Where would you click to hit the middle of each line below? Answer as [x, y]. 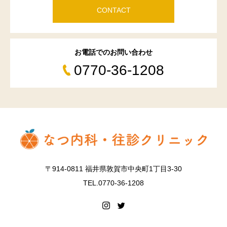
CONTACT [113, 10]
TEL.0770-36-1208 [113, 183]
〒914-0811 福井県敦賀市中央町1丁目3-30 [113, 169]
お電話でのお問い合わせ [113, 52]
